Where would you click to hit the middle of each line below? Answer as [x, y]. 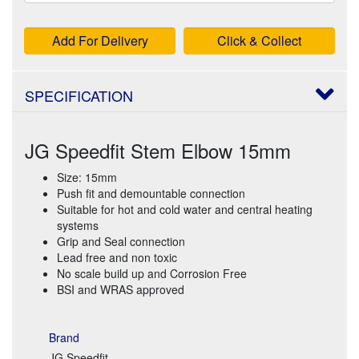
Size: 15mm [87, 177]
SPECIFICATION [79, 95]
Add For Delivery [100, 40]
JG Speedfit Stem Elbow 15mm [158, 150]
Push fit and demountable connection [151, 193]
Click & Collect [259, 40]
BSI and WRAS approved [121, 289]
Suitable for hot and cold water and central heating [185, 209]
